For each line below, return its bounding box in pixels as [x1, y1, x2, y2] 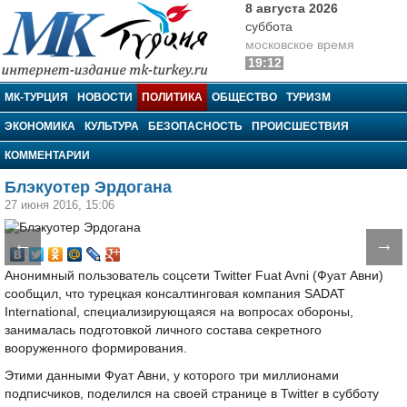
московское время [245, 38, 354, 52]
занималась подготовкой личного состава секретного [5, 323, 322, 337]
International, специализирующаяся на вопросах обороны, [5, 305, 353, 319]
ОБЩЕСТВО [212, 91, 277, 104]
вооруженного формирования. [5, 342, 187, 355]
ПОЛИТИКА [142, 91, 203, 104]
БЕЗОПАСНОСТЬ [148, 120, 243, 133]
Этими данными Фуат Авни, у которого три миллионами [5, 369, 339, 382]
